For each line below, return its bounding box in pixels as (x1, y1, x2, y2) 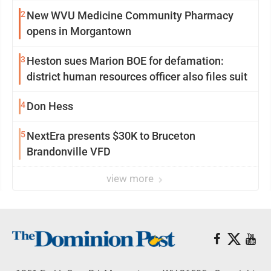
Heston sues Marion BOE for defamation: (27, 54, 224, 67)
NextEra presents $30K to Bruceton (27, 129, 195, 142)
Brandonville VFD (27, 145, 111, 158)
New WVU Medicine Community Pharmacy (27, 9, 233, 22)
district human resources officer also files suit (27, 70, 247, 83)
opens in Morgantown (27, 25, 131, 38)
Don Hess (27, 100, 73, 113)
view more (106, 172, 156, 184)
